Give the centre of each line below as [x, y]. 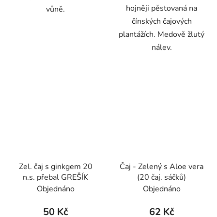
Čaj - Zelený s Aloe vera [162, 167]
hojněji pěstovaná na [162, 8]
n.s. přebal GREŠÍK [55, 178]
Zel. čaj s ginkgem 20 [55, 167]
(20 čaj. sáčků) [162, 178]
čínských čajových [162, 22]
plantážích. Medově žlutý [162, 35]
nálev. [162, 48]
